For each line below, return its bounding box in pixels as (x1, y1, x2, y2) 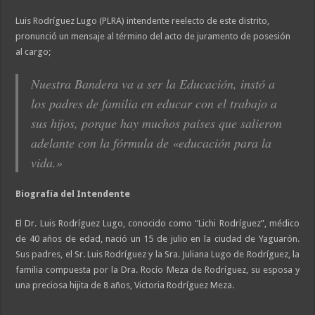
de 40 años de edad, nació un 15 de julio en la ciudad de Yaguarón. (15, 233, 300, 244)
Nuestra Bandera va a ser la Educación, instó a (31, 75, 276, 92)
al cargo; (15, 46, 51, 57)
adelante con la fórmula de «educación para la (31, 134, 272, 151)
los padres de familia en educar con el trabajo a (31, 94, 278, 112)
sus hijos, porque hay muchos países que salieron (31, 114, 283, 131)
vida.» (31, 153, 63, 171)
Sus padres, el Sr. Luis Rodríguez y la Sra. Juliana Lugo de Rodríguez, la (15, 248, 300, 259)
